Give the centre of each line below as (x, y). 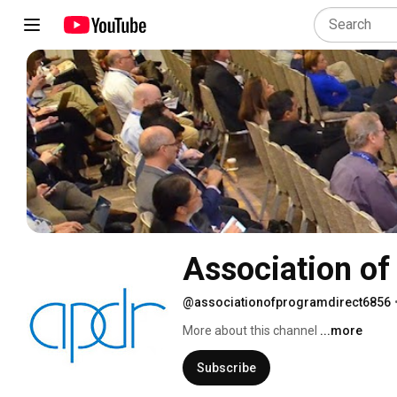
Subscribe (226, 367)
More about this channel (250, 330)
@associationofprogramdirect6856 (287, 302)
